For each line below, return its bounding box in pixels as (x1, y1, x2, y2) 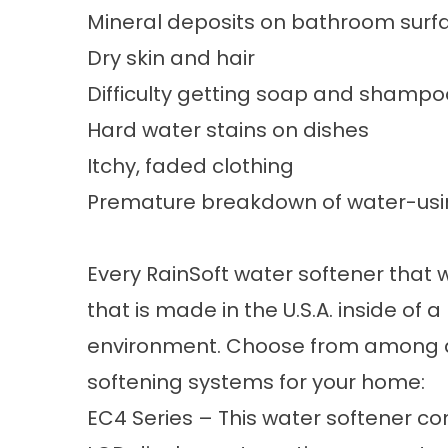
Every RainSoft (87, 260, 234, 288)
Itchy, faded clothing (87, 152, 294, 180)
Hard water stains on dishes (87, 116, 369, 144)
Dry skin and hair (87, 44, 255, 72)
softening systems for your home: (87, 368, 425, 396)
